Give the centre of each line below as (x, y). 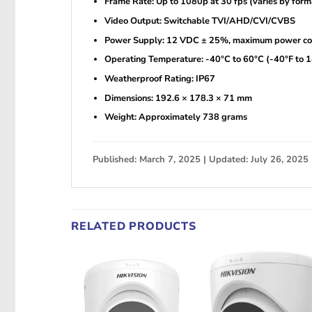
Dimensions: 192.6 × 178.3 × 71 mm (178, 98)
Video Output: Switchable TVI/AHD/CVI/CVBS (200, 21)
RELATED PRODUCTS (134, 227)
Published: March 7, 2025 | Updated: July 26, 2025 (201, 160)
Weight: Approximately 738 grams (175, 117)
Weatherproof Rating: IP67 (159, 78)
